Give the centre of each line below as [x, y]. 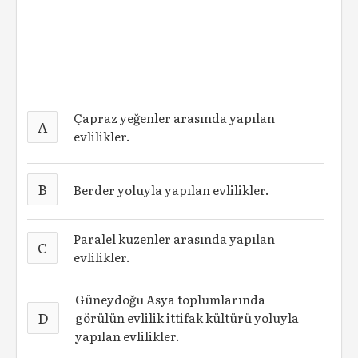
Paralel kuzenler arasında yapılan [175, 239]
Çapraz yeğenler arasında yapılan [175, 118]
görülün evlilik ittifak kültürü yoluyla [187, 318]
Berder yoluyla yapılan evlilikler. [172, 189]
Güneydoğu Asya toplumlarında [171, 299]
